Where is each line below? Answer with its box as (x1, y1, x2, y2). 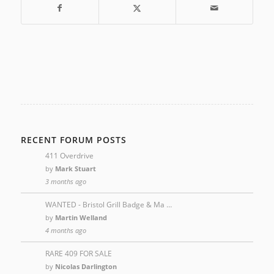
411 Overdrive (45, 150, 94, 161)
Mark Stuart (54, 164, 96, 173)
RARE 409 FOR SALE (45, 248, 112, 259)
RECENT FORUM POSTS (20, 134, 127, 146)
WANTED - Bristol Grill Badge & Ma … (45, 199, 172, 210)
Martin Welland (54, 213, 107, 222)
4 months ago (45, 226, 86, 235)
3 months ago (45, 177, 86, 186)
